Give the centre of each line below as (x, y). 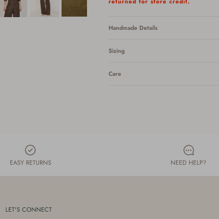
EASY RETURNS (30, 162)
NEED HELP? (189, 162)
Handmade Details (133, 28)
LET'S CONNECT (28, 209)
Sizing (117, 51)
